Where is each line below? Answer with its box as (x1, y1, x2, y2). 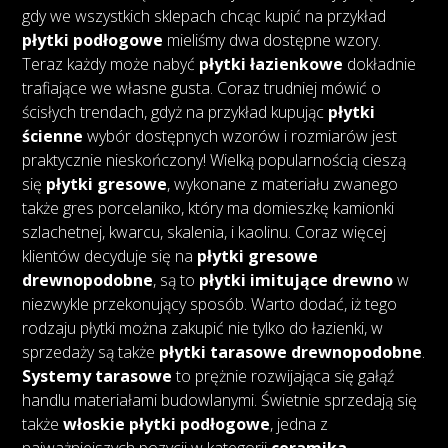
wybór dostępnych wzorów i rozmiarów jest (83, 125, 398, 148)
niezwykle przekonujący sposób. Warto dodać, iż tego (22, 293, 398, 316)
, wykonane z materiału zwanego (167, 173, 399, 196)
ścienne (22, 125, 84, 148)
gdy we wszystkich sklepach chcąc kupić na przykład (22, 5, 387, 28)
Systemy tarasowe (22, 365, 173, 388)
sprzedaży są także (22, 341, 160, 364)
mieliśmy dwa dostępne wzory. (163, 29, 382, 52)
